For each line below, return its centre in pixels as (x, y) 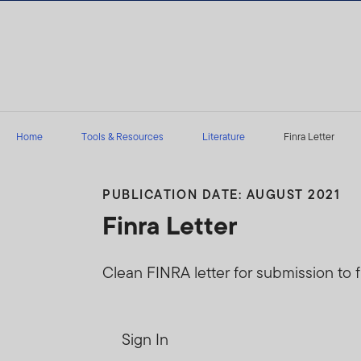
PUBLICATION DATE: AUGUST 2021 (222, 194)
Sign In (145, 339)
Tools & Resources (122, 136)
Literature (224, 136)
